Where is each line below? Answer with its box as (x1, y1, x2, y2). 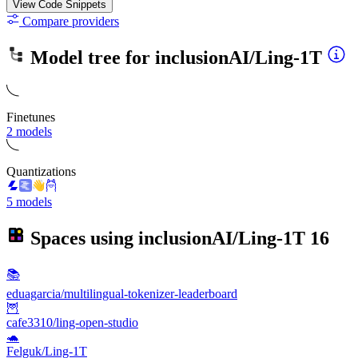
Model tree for (26, 47, 155, 69)
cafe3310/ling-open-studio (6, 315, 138, 329)
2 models (6, 125, 52, 139)
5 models (6, 195, 52, 209)
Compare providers (19, 14, 119, 29)
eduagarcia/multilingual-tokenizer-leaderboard (6, 286, 237, 300)
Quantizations (6, 165, 76, 179)
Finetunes (6, 110, 55, 125)
